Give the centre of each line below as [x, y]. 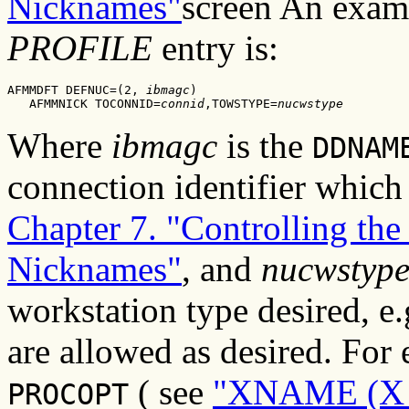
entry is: [215, 47]
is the [265, 145]
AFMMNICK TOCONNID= [84, 103]
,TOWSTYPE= [241, 103]
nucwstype [310, 103]
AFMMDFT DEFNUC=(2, [77, 89]
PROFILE [80, 47]
